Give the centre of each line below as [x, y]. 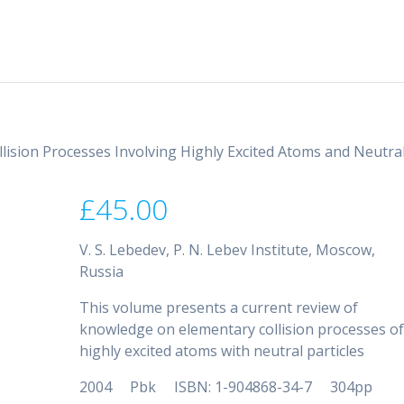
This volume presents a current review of [219, 307]
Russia [102, 271]
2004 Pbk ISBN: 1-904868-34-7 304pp [226, 386]
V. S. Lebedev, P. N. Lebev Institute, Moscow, [228, 249]
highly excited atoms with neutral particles [222, 350]
